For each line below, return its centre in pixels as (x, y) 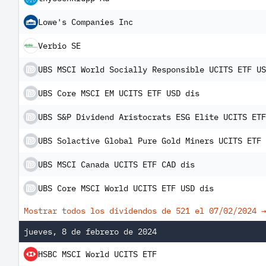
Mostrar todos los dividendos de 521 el (116, 211)
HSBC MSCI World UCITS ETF (97, 254)
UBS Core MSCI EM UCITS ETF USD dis (119, 93)
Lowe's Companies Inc (85, 22)
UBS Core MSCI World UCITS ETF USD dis (126, 188)
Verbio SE (59, 46)
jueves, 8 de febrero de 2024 (90, 232)
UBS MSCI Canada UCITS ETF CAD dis (116, 164)
